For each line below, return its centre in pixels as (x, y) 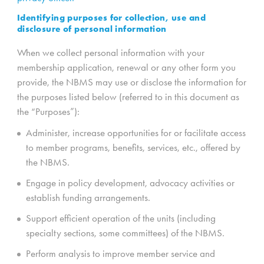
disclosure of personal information (92, 28)
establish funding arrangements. (88, 198)
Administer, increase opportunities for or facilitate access (136, 133)
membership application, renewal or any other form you (126, 67)
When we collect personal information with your (111, 53)
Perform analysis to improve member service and (121, 254)
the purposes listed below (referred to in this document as (128, 97)
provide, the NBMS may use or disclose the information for (132, 82)
